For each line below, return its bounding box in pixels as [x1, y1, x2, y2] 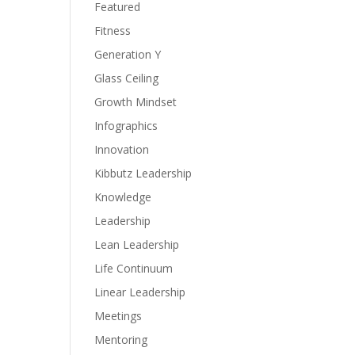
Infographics [94, 118, 158, 133]
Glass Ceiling [94, 71, 159, 86]
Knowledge [94, 189, 152, 204]
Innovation [94, 142, 150, 157]
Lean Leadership [94, 237, 180, 252]
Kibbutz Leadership [94, 166, 193, 181]
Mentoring [94, 332, 148, 347]
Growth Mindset [94, 94, 177, 109]
